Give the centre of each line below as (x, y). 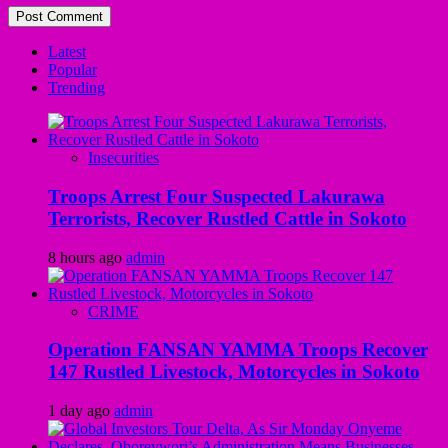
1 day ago (81, 411)
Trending (76, 88)
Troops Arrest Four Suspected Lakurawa (216, 196)
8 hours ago (87, 257)
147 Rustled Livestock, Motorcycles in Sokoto (234, 372)
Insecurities (123, 158)
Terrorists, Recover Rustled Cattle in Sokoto (227, 218)
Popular (72, 70)
